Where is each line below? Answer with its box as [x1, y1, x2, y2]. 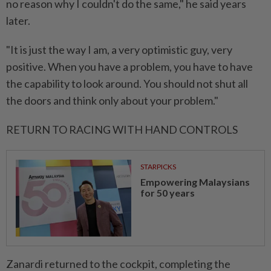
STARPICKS [140, 162, 176, 171]
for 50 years [140, 186, 195, 198]
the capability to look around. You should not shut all [6, 76, 248, 90]
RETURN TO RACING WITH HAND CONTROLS [6, 122, 238, 136]
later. [6, 13, 30, 27]
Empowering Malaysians [140, 175, 250, 188]
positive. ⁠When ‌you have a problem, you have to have [6, 59, 253, 73]
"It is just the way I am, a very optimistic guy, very [6, 42, 232, 56]
